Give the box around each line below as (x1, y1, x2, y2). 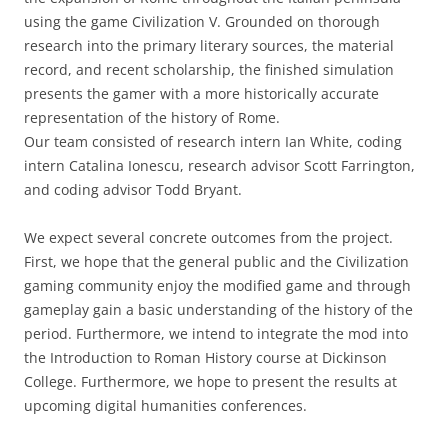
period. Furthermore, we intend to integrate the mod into (24, 324, 408, 343)
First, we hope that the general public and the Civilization (24, 252, 409, 271)
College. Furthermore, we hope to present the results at (24, 372, 397, 391)
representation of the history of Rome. (24, 108, 280, 127)
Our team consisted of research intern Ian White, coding (24, 132, 402, 151)
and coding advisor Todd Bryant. (24, 180, 242, 199)
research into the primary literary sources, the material (24, 36, 394, 55)
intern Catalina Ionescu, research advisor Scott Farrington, (24, 156, 415, 175)
